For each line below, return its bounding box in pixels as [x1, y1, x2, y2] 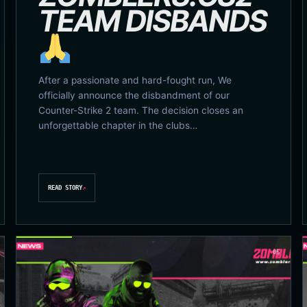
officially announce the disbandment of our [38, 89, 230, 101]
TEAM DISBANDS [38, 3, 267, 39]
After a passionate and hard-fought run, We [38, 74, 232, 86]
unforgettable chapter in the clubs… [38, 119, 198, 131]
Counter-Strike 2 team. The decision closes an [38, 104, 244, 116]
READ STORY [48, 184, 83, 192]
